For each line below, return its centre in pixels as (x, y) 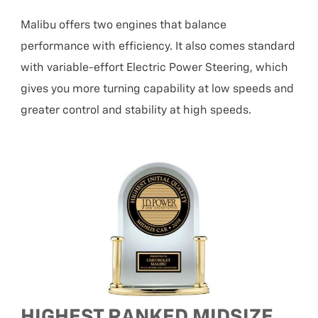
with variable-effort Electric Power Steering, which (155, 68)
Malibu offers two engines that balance (124, 26)
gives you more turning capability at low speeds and (158, 90)
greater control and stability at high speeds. (136, 111)
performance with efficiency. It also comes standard (158, 47)
